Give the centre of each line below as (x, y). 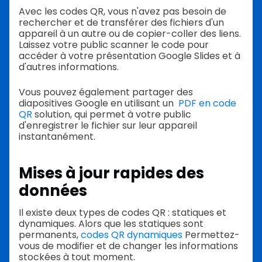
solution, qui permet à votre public (112, 114)
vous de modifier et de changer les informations (128, 246)
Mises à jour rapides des (111, 173)
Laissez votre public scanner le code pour (114, 44)
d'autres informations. (69, 67)
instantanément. (57, 136)
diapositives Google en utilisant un (99, 103)
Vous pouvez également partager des (106, 92)
